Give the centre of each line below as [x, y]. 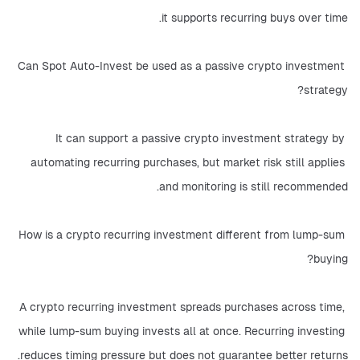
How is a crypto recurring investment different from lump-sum [182, 235]
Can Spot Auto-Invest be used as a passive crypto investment [181, 66]
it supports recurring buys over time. [255, 18]
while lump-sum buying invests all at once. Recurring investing [182, 331]
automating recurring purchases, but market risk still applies [188, 162]
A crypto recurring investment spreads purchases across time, [182, 307]
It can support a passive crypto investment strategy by [200, 138]
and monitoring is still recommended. [254, 186]
